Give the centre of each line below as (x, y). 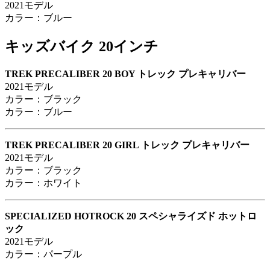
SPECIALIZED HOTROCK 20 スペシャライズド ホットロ (131, 216)
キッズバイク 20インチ (82, 46)
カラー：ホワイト (43, 183)
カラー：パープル (43, 254)
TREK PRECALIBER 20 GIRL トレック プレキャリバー (127, 145)
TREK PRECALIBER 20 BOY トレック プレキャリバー (125, 74)
